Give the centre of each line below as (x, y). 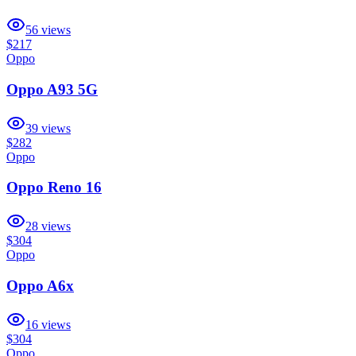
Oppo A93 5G (52, 90)
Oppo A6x (40, 285)
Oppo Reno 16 (54, 188)
